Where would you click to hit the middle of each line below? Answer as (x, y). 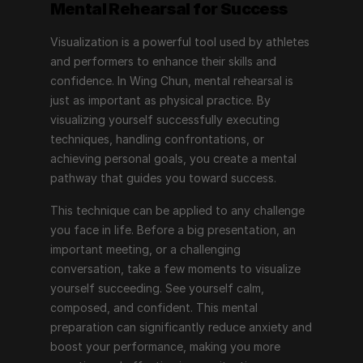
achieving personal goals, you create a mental (173, 158)
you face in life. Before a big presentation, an (173, 230)
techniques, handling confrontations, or (157, 139)
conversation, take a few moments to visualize (175, 269)
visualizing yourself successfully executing (164, 120)
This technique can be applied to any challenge (177, 210)
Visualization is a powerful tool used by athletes (179, 42)
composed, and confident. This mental (154, 307)
